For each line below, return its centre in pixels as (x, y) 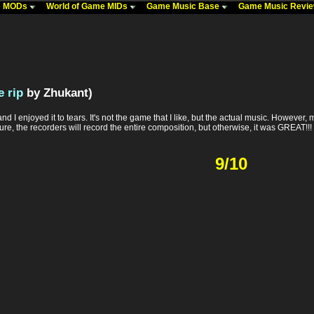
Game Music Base (184, 6)
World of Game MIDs (88, 6)
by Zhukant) (58, 93)
